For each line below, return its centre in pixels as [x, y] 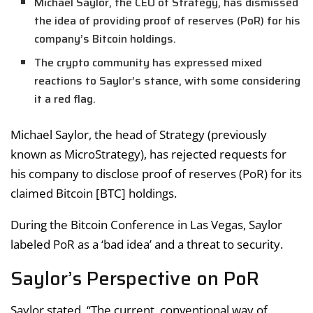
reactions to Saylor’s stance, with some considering [168, 80]
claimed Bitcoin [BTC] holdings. [94, 193]
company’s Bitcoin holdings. [105, 38]
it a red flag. [65, 99]
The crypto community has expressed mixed [148, 62]
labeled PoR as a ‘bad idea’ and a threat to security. [147, 244]
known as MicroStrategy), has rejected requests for [148, 154]
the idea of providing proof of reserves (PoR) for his [168, 20]
